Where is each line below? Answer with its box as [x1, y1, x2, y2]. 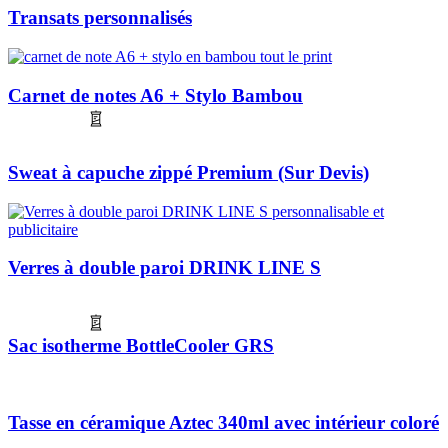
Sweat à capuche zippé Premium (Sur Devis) [8, 162, 369, 184]
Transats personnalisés [8, 7, 192, 29]
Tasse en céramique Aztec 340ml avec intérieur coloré [8, 412, 439, 434]
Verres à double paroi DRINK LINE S [8, 257, 321, 279]
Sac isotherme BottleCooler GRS [8, 334, 274, 356]
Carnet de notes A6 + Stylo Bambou [8, 84, 303, 106]
